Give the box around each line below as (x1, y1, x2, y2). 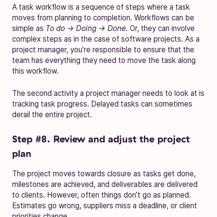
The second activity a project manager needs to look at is (12, 88, 204, 98)
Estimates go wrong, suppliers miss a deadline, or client (12, 201, 197, 210)
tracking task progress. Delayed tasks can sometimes (12, 99, 192, 108)
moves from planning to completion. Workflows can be (12, 13, 194, 22)
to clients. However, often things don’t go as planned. (12, 190, 191, 200)
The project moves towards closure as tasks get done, (12, 169, 196, 178)
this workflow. (12, 66, 59, 76)
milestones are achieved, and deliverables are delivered (12, 179, 198, 189)
